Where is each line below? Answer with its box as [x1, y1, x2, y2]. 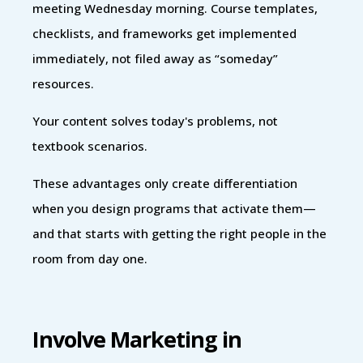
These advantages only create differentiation [32, 174, 297, 191]
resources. [32, 75, 94, 92]
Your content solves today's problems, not [32, 112, 278, 129]
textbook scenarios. [32, 137, 147, 154]
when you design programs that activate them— [32, 199, 316, 216]
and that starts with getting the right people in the [32, 224, 327, 241]
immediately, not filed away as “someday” [32, 49, 278, 66]
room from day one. [32, 250, 147, 267]
